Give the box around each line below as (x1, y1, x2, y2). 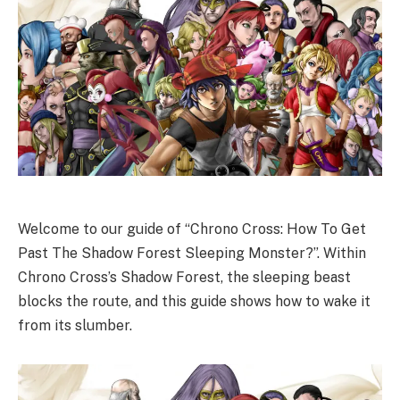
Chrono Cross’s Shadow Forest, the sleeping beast (18, 269, 351, 287)
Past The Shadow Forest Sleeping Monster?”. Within (18, 245, 366, 262)
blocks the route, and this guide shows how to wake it (18, 293, 371, 311)
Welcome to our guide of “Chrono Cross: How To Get (18, 221, 366, 238)
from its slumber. (18, 317, 132, 335)
